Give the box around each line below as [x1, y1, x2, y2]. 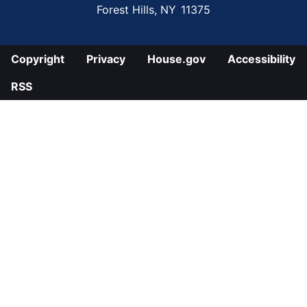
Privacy [86, 52, 125, 66]
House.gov [147, 52, 206, 66]
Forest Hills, [97, 3, 160, 17]
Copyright [11, 52, 64, 66]
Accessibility [228, 52, 295, 66]
